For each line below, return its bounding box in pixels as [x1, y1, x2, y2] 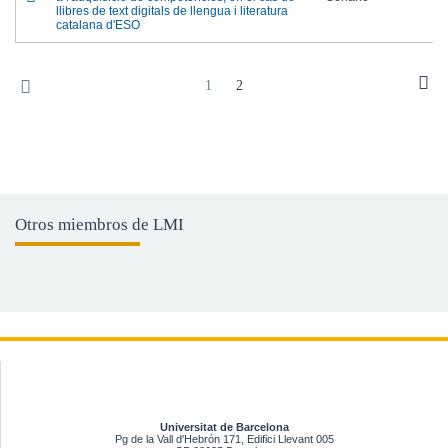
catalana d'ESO [56, 18, 140, 32]
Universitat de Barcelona [160, 421, 289, 433]
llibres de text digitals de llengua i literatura [56, 4, 288, 18]
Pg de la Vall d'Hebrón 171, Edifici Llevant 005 [115, 433, 334, 445]
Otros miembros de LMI [15, 215, 184, 234]
